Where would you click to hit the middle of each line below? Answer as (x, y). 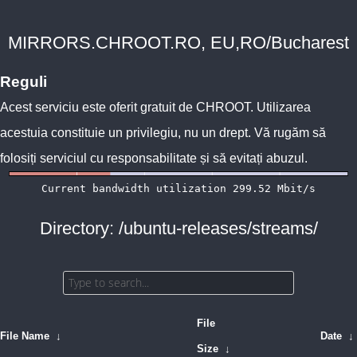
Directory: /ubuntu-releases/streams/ (178, 228)
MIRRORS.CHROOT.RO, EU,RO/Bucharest (178, 43)
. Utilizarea (280, 107)
